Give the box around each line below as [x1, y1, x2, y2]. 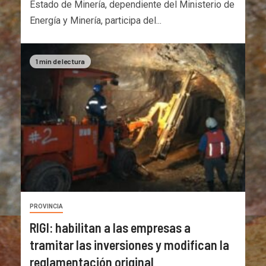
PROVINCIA [30, 202, 63, 210]
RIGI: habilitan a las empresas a [30, 219, 191, 235]
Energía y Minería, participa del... [30, 14, 161, 26]
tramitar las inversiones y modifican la [30, 236, 229, 252]
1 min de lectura [36, 56, 85, 65]
